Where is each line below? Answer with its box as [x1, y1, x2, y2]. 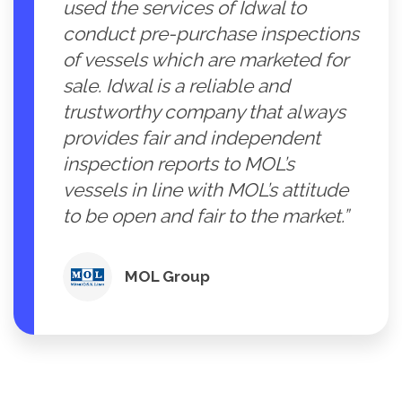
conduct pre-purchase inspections [63, 22, 359, 46]
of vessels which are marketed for [63, 48, 348, 72]
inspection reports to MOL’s [63, 153, 294, 176]
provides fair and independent [63, 127, 320, 150]
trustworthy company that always [63, 100, 345, 124]
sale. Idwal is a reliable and [63, 74, 290, 98]
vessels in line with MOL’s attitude [63, 179, 348, 202]
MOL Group [125, 267, 210, 285]
